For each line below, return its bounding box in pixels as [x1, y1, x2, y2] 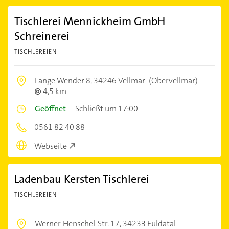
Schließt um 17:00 [75, 103, 138, 114]
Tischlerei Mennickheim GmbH [14, 14, 165, 29]
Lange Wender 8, [35, 75, 94, 86]
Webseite [34, 140, 67, 151]
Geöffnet [35, 103, 66, 114]
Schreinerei [14, 29, 70, 44]
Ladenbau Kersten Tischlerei [14, 171, 149, 187]
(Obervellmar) [147, 75, 198, 86]
